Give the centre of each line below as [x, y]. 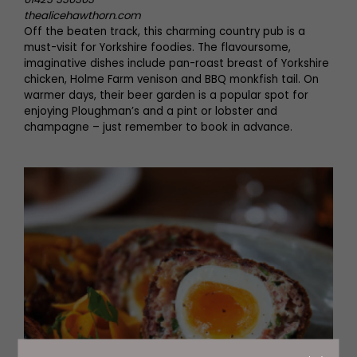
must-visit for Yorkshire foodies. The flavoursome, [157, 47]
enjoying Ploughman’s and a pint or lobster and [151, 111]
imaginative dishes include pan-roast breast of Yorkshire [177, 63]
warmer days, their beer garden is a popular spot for [166, 95]
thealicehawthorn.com [82, 16]
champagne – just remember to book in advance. [158, 127]
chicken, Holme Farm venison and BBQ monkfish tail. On [171, 79]
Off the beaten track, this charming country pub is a [165, 31]
